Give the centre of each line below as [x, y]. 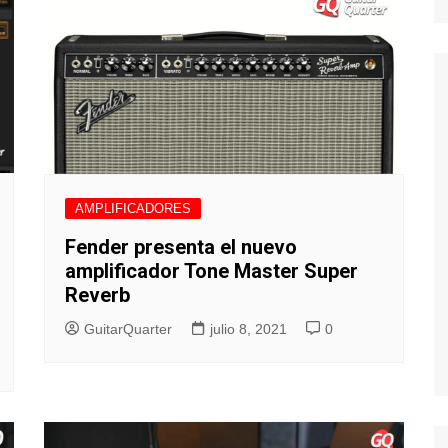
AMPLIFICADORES [133, 208]
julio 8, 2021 [248, 328]
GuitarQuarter [128, 328]
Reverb [97, 294]
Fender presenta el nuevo [181, 246]
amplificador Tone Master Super [211, 270]
